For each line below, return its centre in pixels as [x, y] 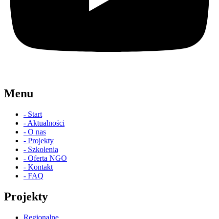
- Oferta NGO [45, 158]
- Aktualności [44, 123]
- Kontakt [38, 167]
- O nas [35, 132]
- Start [33, 114]
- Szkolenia [41, 149]
